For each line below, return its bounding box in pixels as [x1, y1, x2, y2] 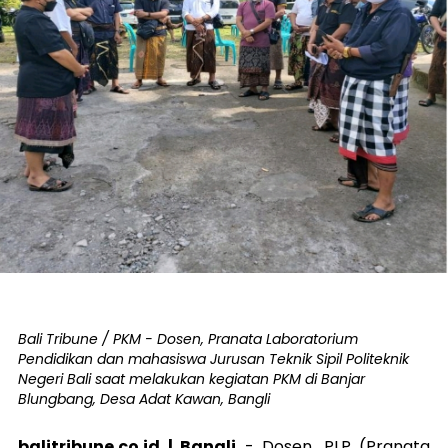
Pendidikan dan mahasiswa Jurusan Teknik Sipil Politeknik [18, 348, 409, 369]
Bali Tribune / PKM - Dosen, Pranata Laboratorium [18, 328, 358, 349]
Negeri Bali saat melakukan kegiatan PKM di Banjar [18, 368, 365, 389]
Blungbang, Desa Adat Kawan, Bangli [18, 388, 270, 409]
